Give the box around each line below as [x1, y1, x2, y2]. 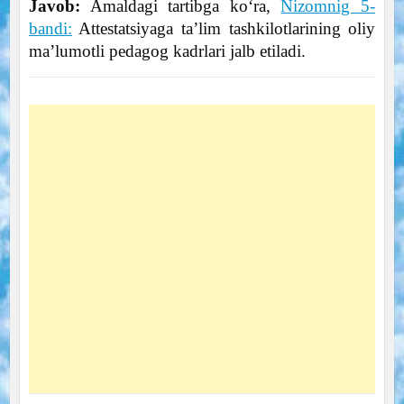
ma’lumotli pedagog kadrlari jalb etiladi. [28, 41, 306, 61]
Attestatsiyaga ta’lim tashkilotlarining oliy [71, 19, 376, 39]
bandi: [28, 19, 72, 39]
